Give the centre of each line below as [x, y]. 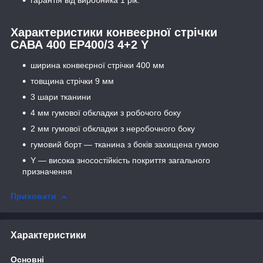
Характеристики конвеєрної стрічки [114, 32]
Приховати [33, 196]
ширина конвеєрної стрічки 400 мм [97, 65]
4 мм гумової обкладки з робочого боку [106, 113]
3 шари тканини [61, 97]
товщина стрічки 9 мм [72, 81]
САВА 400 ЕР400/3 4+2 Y [80, 44]
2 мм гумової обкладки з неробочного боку [113, 129]
